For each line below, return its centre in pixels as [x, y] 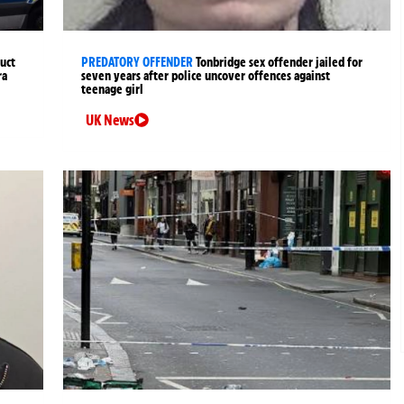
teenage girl [113, 89]
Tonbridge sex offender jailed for [280, 62]
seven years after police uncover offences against [206, 75]
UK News [110, 119]
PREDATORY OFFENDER [138, 62]
